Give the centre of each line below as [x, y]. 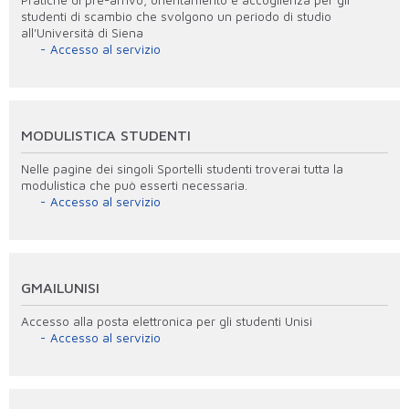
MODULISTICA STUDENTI [106, 134]
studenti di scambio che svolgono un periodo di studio [177, 16]
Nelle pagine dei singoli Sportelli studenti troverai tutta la [183, 168]
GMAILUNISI [61, 287]
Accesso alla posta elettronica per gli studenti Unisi [167, 321]
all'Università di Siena [83, 32]
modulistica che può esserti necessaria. [135, 185]
